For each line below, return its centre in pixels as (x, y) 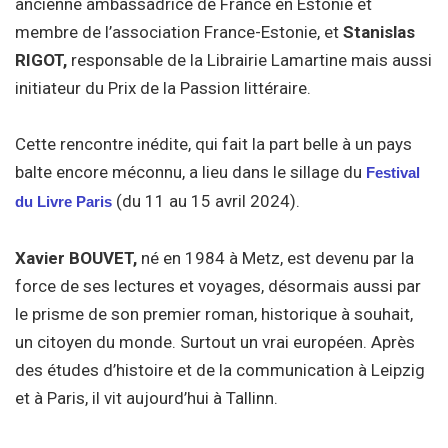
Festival (393, 173)
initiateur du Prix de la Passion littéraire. (163, 88)
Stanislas (379, 32)
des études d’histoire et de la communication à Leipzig (220, 370)
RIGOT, (43, 60)
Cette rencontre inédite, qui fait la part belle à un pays (213, 144)
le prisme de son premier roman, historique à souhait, (214, 314)
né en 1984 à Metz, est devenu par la (277, 258)
